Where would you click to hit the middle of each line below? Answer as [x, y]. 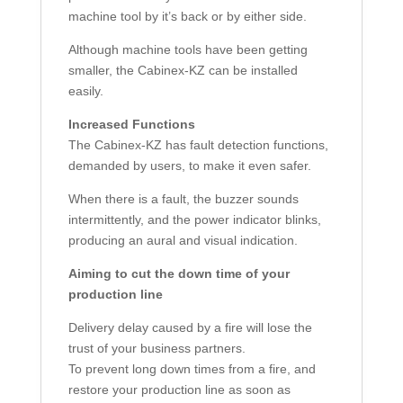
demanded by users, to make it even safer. [189, 166]
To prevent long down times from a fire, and [192, 369]
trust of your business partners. [157, 349]
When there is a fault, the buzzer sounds [183, 199]
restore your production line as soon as [179, 390]
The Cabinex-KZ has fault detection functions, [198, 145]
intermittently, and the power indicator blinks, [194, 220]
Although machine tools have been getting [188, 50]
